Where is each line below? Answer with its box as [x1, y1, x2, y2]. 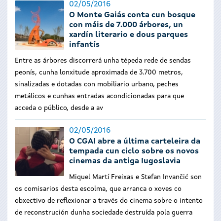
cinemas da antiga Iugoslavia [69, 157, 181, 165]
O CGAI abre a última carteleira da [69, 138, 200, 146]
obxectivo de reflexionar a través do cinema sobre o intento [15, 197, 203, 204]
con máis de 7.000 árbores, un [69, 21, 183, 29]
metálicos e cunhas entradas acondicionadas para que [15, 93, 184, 100]
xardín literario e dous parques [69, 31, 188, 39]
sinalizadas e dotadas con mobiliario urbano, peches [15, 81, 179, 88]
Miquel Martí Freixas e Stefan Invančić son [69, 174, 202, 181]
